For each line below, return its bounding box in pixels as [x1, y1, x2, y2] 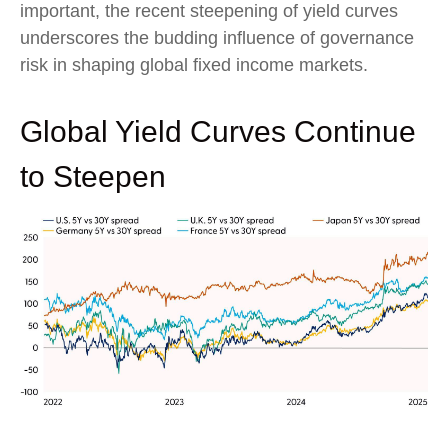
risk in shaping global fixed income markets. [20, 55, 368, 76]
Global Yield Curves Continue [20, 115, 416, 149]
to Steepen [20, 160, 166, 194]
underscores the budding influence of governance [20, 28, 414, 49]
